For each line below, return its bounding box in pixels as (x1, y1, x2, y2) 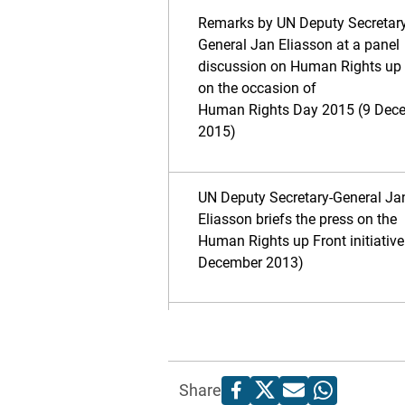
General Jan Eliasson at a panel (198, 36, 400, 53)
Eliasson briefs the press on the (198, 211, 397, 228)
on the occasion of (198, 80, 316, 97)
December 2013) (198, 254, 304, 271)
